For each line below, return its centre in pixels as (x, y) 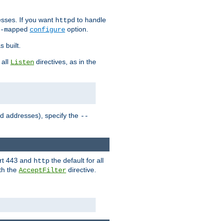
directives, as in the (65, 62)
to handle (91, 20)
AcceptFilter (42, 170)
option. (77, 29)
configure (47, 30)
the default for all (76, 160)
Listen (22, 62)
